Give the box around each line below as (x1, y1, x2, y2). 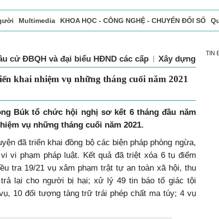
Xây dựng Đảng (158, 54, 218, 63)
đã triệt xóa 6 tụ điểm (114, 151, 196, 159)
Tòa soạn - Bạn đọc (34, 37, 100, 45)
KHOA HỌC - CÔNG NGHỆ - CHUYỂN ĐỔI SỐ (60, 17, 206, 24)
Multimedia (19, 17, 55, 24)
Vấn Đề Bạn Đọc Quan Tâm (105, 37, 195, 45)
